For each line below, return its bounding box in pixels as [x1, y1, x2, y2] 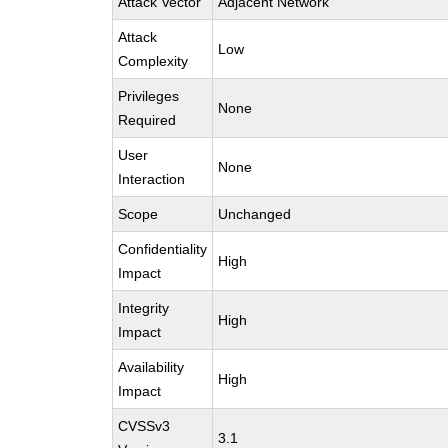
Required [118, 112, 177, 128]
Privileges [118, 88, 180, 104]
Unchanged [218, 206, 292, 222]
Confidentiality [118, 241, 208, 257]
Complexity [118, 53, 189, 69]
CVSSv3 [118, 418, 171, 434]
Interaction [118, 171, 186, 187]
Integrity [118, 300, 170, 316]
